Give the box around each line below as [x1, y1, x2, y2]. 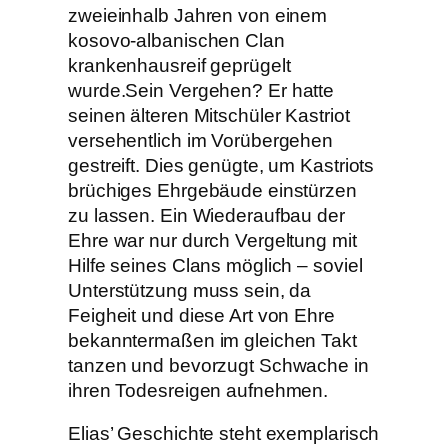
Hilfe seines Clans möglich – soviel [68, 254, 363, 276]
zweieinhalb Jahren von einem [68, 4, 328, 26]
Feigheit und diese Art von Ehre [68, 304, 335, 326]
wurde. [68, 79, 126, 101]
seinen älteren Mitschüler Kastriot [68, 104, 350, 126]
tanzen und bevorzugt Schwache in [68, 354, 369, 376]
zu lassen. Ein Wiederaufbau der [68, 204, 345, 226]
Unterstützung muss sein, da [68, 279, 312, 301]
